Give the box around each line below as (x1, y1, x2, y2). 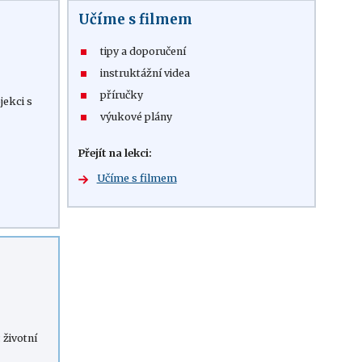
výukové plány (99, 111, 172, 123)
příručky (99, 89, 143, 101)
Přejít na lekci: (78, 147, 152, 159)
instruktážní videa (99, 67, 190, 79)
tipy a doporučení (99, 45, 186, 57)
